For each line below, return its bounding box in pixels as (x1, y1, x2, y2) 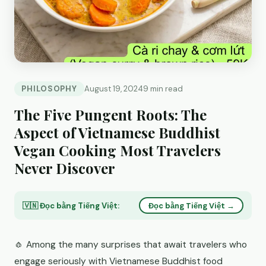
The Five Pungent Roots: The (14, 105, 207, 124)
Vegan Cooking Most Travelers (14, 141, 221, 160)
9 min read (143, 84, 183, 94)
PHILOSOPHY (21, 84, 78, 94)
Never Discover (14, 159, 115, 178)
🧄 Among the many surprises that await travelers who (14, 239, 247, 251)
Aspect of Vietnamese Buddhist (14, 123, 220, 142)
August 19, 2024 (84, 84, 144, 94)
